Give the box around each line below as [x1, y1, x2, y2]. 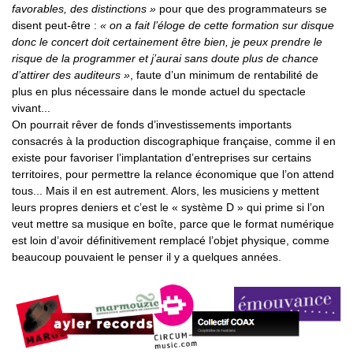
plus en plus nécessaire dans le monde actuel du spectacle [12, 85, 306, 98]
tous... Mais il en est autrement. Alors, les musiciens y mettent [12, 184, 319, 198]
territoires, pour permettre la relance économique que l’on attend [12, 168, 334, 181]
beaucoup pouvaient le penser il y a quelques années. [12, 251, 281, 264]
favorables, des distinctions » [12, 2, 156, 16]
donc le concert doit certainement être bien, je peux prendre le [12, 35, 322, 49]
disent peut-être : [12, 19, 100, 32]
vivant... [12, 102, 50, 115]
